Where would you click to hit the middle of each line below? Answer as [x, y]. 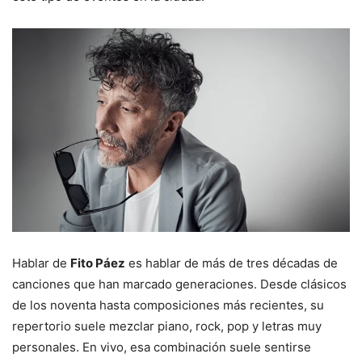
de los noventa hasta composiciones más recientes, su [168, 305]
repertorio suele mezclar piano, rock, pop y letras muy [167, 326]
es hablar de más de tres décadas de [232, 263]
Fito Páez [98, 263]
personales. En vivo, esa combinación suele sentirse [162, 347]
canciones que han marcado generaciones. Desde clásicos [179, 284]
